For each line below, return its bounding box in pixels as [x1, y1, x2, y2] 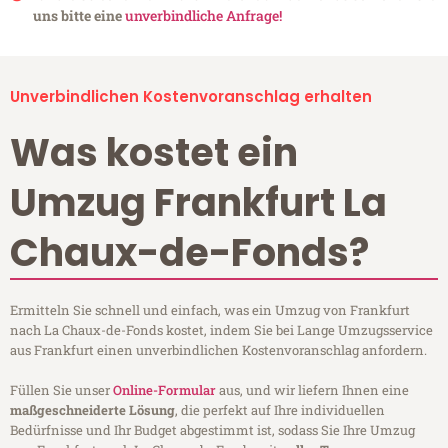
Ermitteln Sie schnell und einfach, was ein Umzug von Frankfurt [10, 301, 410, 320]
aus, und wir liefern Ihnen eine [216, 381, 409, 400]
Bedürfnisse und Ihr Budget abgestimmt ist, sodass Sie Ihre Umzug [10, 421, 415, 440]
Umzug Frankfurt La [10, 176, 387, 230]
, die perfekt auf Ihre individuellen [175, 401, 385, 420]
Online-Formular [113, 381, 216, 400]
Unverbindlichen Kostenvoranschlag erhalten [10, 86, 372, 108]
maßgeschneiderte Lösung [10, 401, 175, 420]
